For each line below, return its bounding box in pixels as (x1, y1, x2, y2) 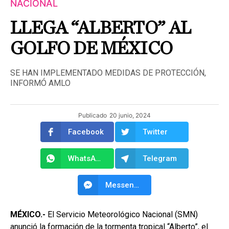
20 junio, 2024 (109, 111, 151, 119)
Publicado (78, 111, 107, 119)
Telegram (143, 153, 177, 163)
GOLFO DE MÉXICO (10, 39, 173, 58)
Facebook (68, 127, 104, 136)
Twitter (143, 127, 168, 136)
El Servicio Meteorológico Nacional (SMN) (45, 209, 198, 219)
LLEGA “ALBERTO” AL (10, 18, 191, 37)
